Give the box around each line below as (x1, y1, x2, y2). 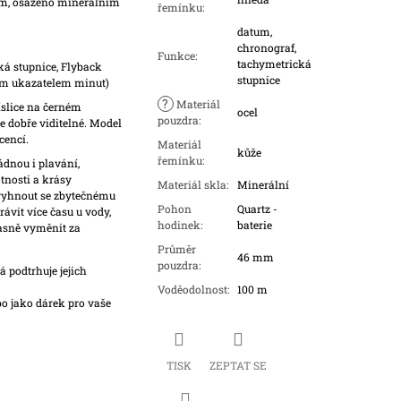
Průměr (157, 242, 196, 257)
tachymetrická (236, 56, 311, 72)
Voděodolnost (157, 282, 227, 297)
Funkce (157, 48, 195, 64)
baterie (236, 218, 272, 233)
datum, (236, 24, 272, 39)
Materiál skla (157, 177, 226, 192)
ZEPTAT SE (209, 357, 267, 372)
